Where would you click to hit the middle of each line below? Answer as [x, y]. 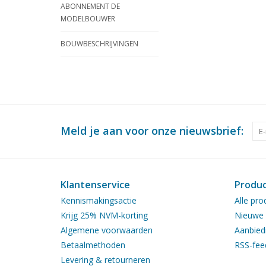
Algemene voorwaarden [107, 230]
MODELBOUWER [88, 19]
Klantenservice [95, 185]
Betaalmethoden [93, 245]
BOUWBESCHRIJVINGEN [99, 44]
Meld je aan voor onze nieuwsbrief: [152, 131]
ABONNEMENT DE [90, 7]
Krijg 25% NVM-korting [104, 216]
